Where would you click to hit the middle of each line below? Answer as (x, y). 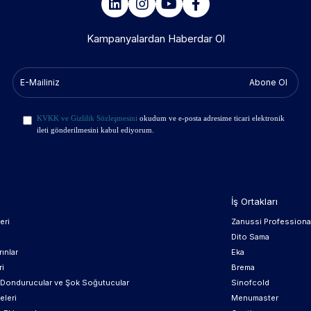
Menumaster (255, 298)
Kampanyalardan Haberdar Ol (155, 38)
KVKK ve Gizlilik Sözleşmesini (87, 118)
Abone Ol (268, 82)
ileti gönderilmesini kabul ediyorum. (96, 130)
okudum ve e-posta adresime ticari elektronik (211, 118)
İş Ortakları (254, 201)
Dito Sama (250, 237)
